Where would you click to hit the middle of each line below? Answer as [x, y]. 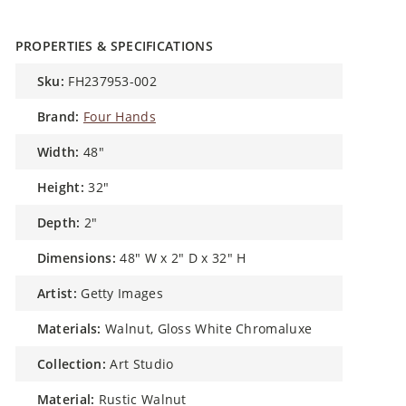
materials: [75, 320]
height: [66, 179]
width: [64, 144]
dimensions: [82, 250]
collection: [76, 356]
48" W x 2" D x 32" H [183, 250]
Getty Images [122, 285]
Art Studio [142, 356]
